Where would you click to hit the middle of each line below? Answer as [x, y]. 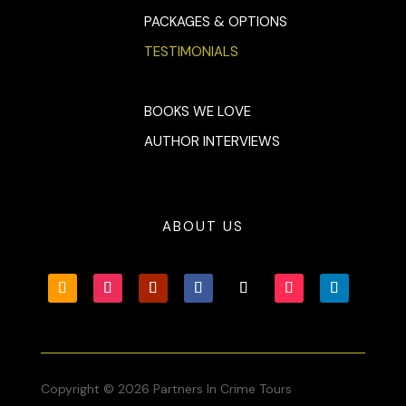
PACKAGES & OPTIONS [215, 21]
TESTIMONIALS [191, 51]
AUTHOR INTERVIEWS [212, 141]
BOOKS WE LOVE [197, 111]
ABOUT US [203, 226]
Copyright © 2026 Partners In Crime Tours [166, 388]
